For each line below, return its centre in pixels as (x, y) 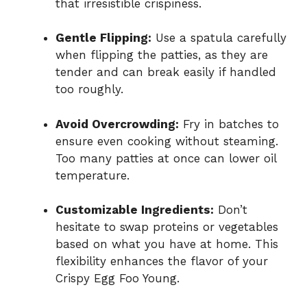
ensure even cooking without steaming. (167, 141)
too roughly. (89, 89)
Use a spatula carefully (219, 38)
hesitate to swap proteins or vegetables (167, 227)
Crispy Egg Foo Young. (118, 279)
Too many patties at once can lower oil (166, 158)
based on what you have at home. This (167, 244)
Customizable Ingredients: (135, 210)
